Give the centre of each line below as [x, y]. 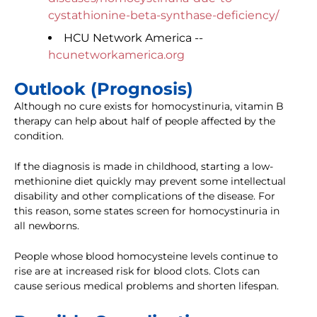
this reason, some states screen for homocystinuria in [147, 211]
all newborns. [47, 226]
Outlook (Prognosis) [104, 89]
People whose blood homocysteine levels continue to [146, 257]
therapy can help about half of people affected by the [145, 121]
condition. [39, 136]
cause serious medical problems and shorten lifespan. [146, 286]
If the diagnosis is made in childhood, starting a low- [144, 167]
